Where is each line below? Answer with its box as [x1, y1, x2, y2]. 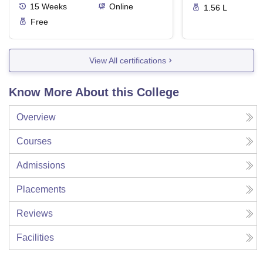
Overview [16, 112, 56, 123]
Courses [16, 136, 52, 147]
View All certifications [89, 55, 166, 65]
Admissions [16, 160, 65, 171]
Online [109, 2, 133, 12]
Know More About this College [9, 86, 179, 99]
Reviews [16, 208, 53, 219]
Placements [16, 184, 66, 195]
